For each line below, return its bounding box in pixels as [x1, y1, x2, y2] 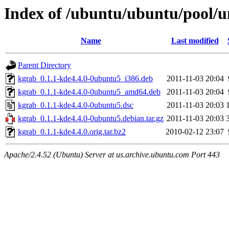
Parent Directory [18, 61, 71, 70]
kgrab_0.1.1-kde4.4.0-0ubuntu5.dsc [18, 101, 133, 110]
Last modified [171, 36, 219, 45]
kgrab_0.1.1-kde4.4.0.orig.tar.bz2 [18, 127, 126, 136]
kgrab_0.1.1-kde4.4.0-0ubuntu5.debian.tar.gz [18, 114, 164, 123]
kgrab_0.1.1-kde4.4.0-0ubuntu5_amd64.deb [18, 87, 161, 97]
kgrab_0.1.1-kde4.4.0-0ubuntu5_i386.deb [18, 74, 153, 83]
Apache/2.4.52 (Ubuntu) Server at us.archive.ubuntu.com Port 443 [4, 150, 220, 159]
